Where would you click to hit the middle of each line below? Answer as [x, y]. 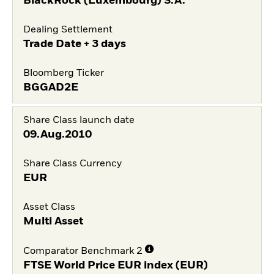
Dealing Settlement [68, 30]
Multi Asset [53, 221]
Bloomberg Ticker [63, 73]
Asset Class [49, 207]
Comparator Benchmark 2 [83, 252]
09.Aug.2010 [57, 135]
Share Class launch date [79, 121]
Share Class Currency [72, 164]
